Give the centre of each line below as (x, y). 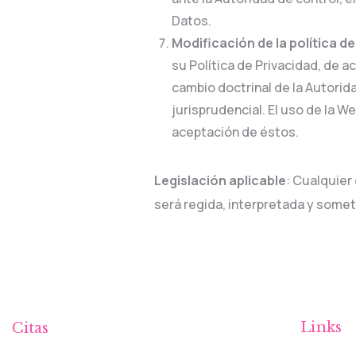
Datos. (192, 21)
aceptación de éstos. (236, 132)
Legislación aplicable (221, 180)
